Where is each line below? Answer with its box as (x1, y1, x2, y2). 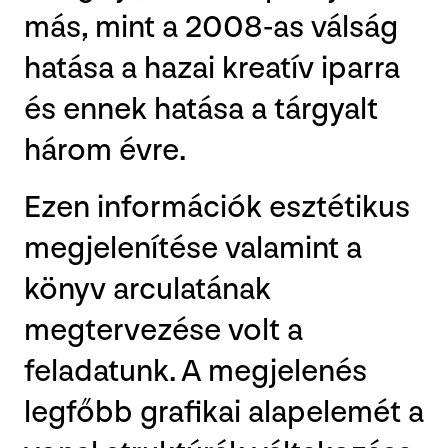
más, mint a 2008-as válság (24, 8, 398, 48)
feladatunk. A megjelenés (24, 352, 367, 392)
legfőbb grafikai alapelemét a (24, 393, 424, 433)
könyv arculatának (24, 270, 271, 310)
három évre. (24, 131, 186, 171)
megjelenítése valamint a (24, 229, 362, 269)
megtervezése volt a (24, 311, 303, 351)
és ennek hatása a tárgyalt (24, 90, 378, 130)
